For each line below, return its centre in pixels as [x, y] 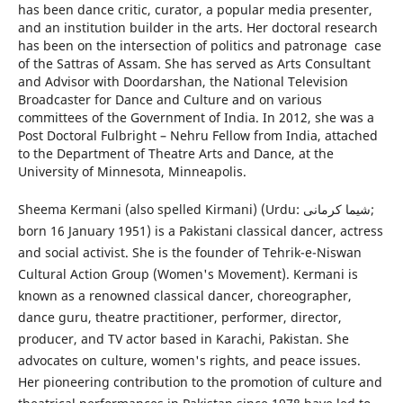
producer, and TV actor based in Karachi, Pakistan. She [183, 338]
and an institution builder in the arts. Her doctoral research [197, 27]
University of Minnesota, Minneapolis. [135, 171]
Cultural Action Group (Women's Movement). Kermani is [188, 273]
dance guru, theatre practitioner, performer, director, [179, 317]
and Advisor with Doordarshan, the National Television [183, 81]
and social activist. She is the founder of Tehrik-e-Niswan [189, 252]
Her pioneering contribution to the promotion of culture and [200, 381]
